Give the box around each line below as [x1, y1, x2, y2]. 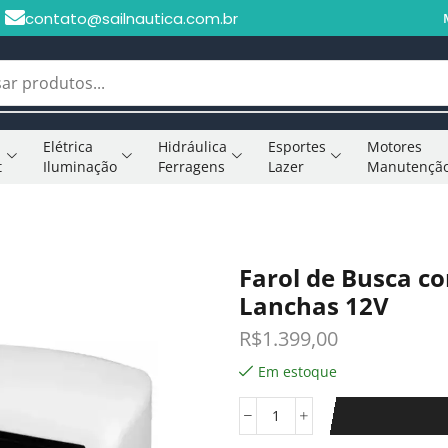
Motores [366, 136, 422, 156]
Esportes [268, 136, 326, 156]
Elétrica [43, 136, 94, 156]
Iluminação [43, 156, 118, 176]
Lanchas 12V [239, 288, 389, 322]
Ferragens [158, 156, 226, 176]
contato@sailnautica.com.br [24, 7, 238, 29]
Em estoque [258, 361, 337, 381]
